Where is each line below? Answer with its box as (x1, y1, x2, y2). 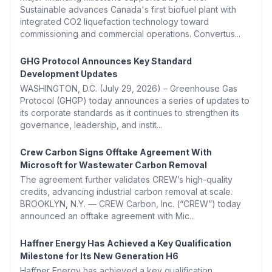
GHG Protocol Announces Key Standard (20, 56, 192, 67)
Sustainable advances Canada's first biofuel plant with (20, 4, 236, 15)
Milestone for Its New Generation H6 (20, 251, 178, 262)
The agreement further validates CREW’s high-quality (20, 174, 233, 185)
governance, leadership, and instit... (20, 120, 162, 131)
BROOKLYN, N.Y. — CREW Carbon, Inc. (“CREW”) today (20, 199, 241, 209)
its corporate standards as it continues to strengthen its (20, 107, 239, 118)
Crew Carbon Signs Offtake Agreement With (20, 147, 212, 158)
